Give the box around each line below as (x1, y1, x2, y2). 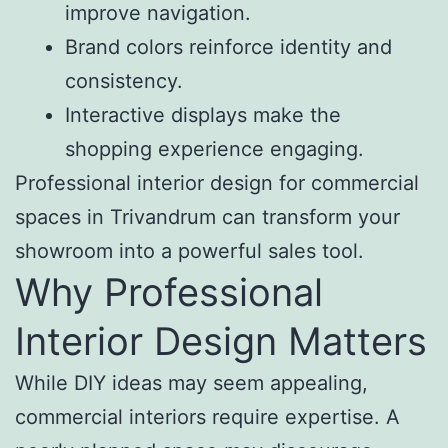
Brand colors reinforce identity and (65, 35, 392, 60)
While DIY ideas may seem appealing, (15, 371, 368, 396)
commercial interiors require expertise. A (15, 405, 400, 430)
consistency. (65, 69, 183, 94)
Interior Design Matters (15, 318, 427, 365)
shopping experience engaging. (65, 137, 364, 162)
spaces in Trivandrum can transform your (15, 205, 400, 230)
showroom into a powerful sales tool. (15, 239, 364, 264)
